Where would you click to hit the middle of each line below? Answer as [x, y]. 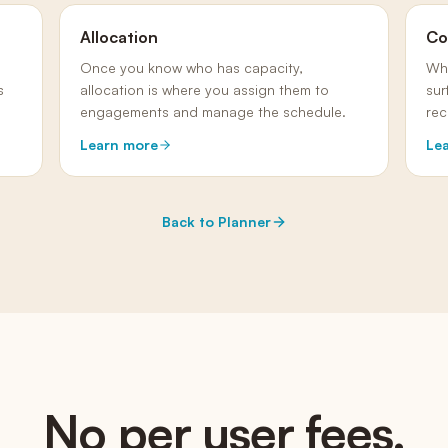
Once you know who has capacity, [191, 67]
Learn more [118, 144]
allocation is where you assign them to [204, 89]
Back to [189, 221]
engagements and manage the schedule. [212, 111]
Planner [244, 221]
